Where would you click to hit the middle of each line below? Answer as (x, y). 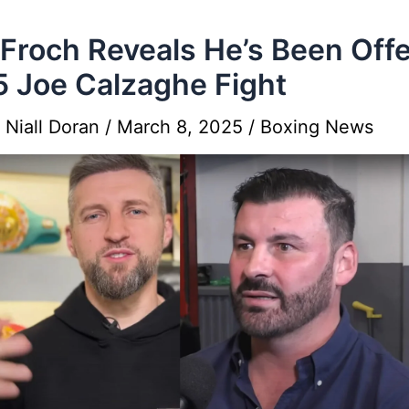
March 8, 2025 (183, 126)
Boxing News (317, 126)
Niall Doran (55, 126)
